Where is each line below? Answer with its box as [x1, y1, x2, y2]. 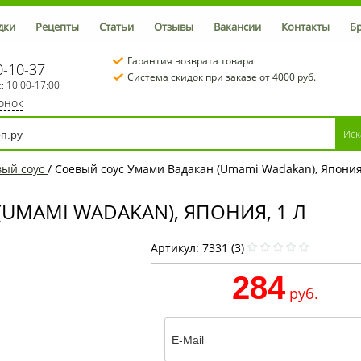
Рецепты [35, 19, 79, 34]
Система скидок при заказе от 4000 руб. [127, 70, 316, 84]
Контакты [281, 19, 330, 34]
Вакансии [214, 19, 261, 34]
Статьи [99, 19, 134, 34]
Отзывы [154, 19, 193, 34]
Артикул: [150, 239, 202, 255]
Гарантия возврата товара [127, 54, 254, 68]
